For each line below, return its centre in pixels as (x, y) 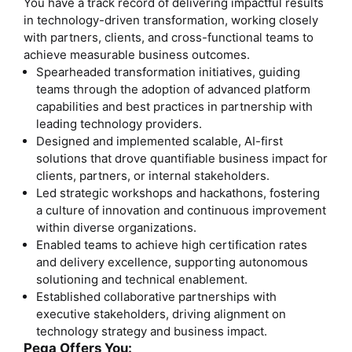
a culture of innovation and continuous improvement (181, 210)
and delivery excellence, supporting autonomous (172, 262)
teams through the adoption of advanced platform (174, 89)
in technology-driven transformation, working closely (171, 20)
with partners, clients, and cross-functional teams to (169, 37)
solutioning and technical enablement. (143, 279)
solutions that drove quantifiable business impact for (182, 158)
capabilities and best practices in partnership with (175, 106)
